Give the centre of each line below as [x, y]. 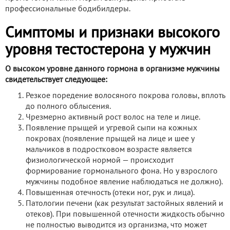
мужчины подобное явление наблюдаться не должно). [124, 182]
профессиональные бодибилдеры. [68, 9]
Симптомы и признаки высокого [112, 33]
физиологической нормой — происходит [100, 160]
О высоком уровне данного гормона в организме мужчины [112, 69]
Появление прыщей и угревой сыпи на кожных [111, 128]
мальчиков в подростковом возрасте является [109, 150]
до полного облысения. [68, 107]
